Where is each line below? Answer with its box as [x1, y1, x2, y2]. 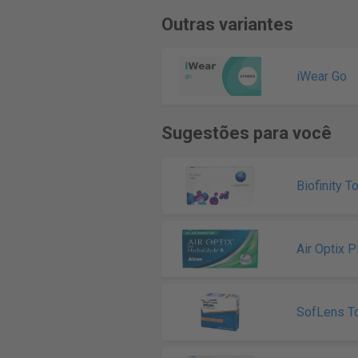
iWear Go [296, 68, 347, 84]
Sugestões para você [161, 123, 332, 143]
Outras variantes [161, 14, 293, 34]
